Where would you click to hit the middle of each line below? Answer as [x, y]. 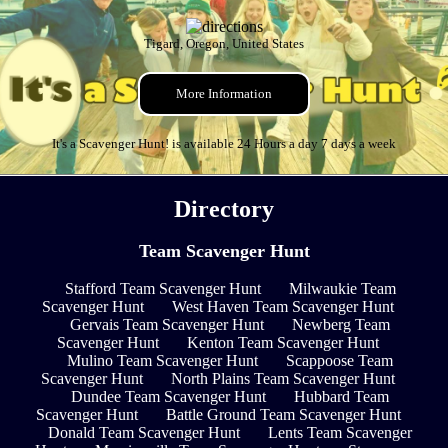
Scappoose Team [339, 360]
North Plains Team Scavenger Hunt [283, 378]
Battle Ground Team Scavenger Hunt [283, 414]
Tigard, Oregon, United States [224, 44]
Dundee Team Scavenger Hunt [168, 396]
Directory [224, 209]
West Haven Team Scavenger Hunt [283, 306]
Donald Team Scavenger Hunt [144, 432]
